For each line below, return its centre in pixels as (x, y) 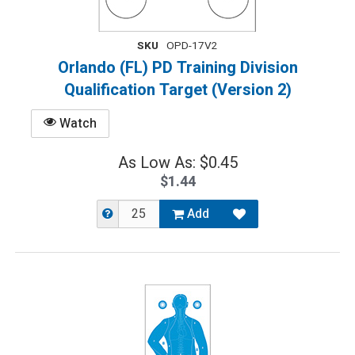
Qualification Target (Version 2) (177, 90)
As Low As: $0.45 (177, 163)
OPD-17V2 (192, 46)
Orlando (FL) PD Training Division (177, 68)
